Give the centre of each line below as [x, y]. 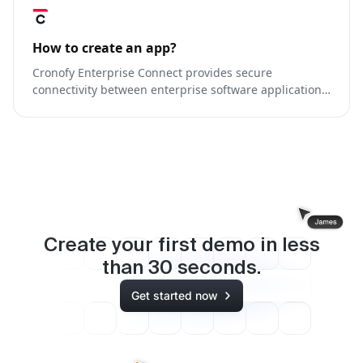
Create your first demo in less [181, 245]
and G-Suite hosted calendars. [115, 106]
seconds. [217, 268]
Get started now [175, 296]
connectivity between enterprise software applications [180, 89]
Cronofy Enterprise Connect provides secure [152, 72]
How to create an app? [105, 47]
